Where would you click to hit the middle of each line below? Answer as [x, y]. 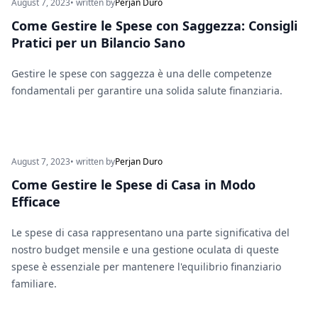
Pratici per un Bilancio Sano [98, 43]
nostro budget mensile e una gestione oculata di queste [145, 250]
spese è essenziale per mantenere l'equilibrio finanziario [146, 267]
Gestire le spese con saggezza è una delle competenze [142, 74]
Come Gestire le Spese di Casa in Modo [133, 185]
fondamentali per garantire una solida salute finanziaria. [147, 91]
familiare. [34, 284]
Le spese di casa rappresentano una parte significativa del [150, 233]
